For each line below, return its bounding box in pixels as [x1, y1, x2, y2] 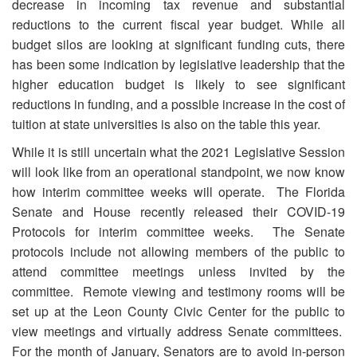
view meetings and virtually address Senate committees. [12, 322, 345, 340]
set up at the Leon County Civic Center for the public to [12, 302, 345, 320]
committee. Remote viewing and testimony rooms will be [12, 282, 345, 300]
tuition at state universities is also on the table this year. [12, 115, 320, 133]
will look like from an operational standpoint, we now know [12, 163, 345, 181]
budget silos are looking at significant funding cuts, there [12, 35, 345, 53]
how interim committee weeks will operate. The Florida [12, 182, 345, 201]
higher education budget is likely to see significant [12, 75, 345, 93]
